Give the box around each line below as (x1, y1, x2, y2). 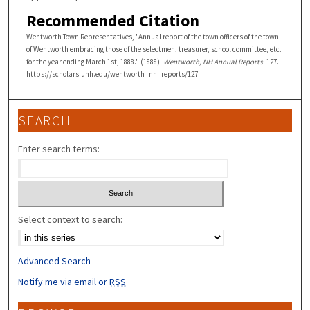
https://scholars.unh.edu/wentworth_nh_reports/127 (26, 69, 198, 79)
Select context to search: (18, 213, 123, 226)
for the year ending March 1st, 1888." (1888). (26, 56, 163, 66)
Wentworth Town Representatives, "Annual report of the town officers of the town (26, 31, 279, 42)
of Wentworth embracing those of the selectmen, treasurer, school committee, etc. (26, 44, 282, 54)
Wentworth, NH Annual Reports (163, 56, 263, 66)
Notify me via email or (18, 275, 110, 289)
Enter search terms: (18, 142, 100, 155)
